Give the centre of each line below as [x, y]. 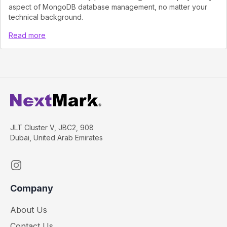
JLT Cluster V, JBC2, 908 [52, 127]
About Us [29, 210]
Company [32, 188]
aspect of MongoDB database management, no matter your [108, 7]
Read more [27, 35]
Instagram [29, 164]
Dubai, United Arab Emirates [56, 137]
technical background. [46, 17]
